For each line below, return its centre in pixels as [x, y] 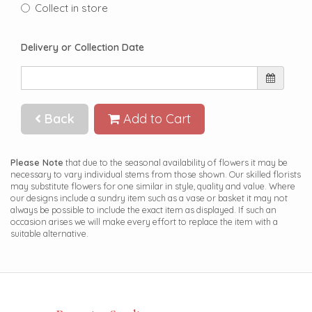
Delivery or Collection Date [83, 48]
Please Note [37, 163]
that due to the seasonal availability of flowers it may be [175, 163]
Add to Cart [155, 118]
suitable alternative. [49, 234]
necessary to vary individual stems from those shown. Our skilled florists [156, 174]
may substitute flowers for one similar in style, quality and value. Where [153, 186]
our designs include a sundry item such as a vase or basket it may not [149, 198]
